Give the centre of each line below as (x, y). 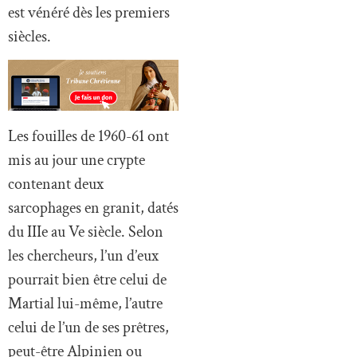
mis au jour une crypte (76, 160)
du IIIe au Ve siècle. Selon (86, 231)
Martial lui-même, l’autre (85, 303)
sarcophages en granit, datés (93, 208)
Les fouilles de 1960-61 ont (88, 136)
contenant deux (56, 184)
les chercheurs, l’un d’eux (83, 255)
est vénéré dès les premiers (89, 12)
